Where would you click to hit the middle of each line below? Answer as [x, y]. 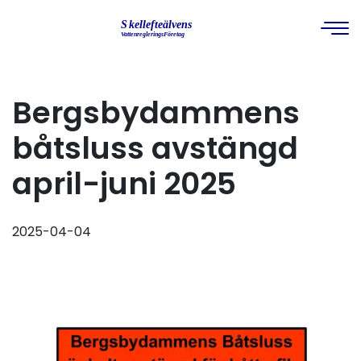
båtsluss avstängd [155, 148]
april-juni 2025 [124, 184]
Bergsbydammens [156, 113]
